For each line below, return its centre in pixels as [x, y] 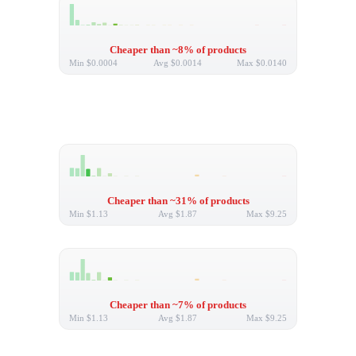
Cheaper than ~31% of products [178, 201]
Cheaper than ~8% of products [178, 50]
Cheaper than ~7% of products [178, 306]
